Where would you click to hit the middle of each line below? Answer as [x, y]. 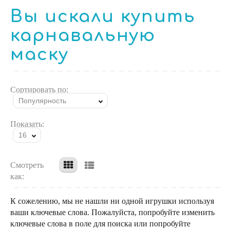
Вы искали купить [103, 17]
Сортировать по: [39, 90]
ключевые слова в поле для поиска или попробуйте [100, 224]
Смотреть [27, 165]
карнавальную [83, 36]
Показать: [27, 124]
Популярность [42, 101]
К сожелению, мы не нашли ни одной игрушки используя [112, 201]
